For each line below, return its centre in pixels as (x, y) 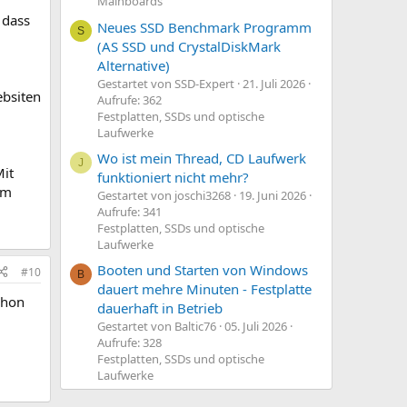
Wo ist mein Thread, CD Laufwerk (202, 159)
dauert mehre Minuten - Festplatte (204, 289)
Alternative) (134, 65)
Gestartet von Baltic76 (157, 327)
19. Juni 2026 (273, 196)
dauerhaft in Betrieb (160, 308)
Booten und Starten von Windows (203, 270)
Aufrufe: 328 (129, 343)
